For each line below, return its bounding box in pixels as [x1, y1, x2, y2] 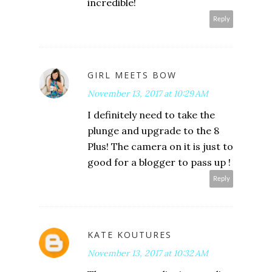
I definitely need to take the [87, 109, 215, 121]
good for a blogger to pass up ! [87, 156, 231, 169]
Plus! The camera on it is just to [87, 140, 233, 153]
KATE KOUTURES [87, 229, 172, 241]
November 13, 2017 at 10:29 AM [87, 88, 208, 100]
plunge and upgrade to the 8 [87, 124, 219, 137]
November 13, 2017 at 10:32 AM [87, 248, 208, 259]
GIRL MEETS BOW [87, 69, 177, 81]
